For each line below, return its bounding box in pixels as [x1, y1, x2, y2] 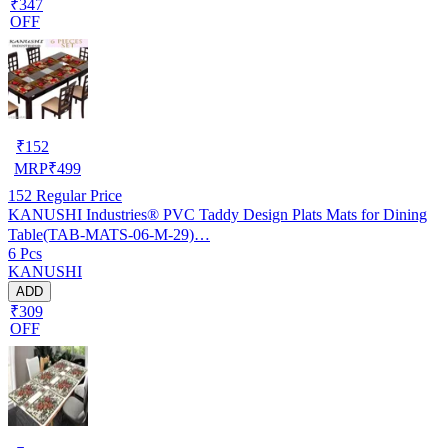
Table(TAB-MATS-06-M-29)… [8, 225, 210, 243]
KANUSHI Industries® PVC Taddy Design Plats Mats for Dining [8, 205, 427, 223]
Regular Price [32, 186, 122, 204]
